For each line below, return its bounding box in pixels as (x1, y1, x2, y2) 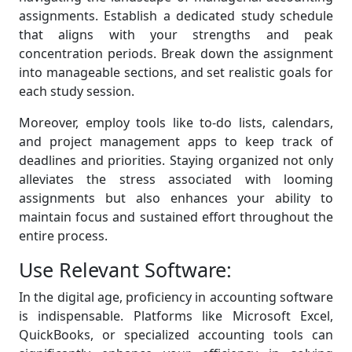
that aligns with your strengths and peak (19, 26, 333, 44)
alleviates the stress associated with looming (19, 170, 333, 189)
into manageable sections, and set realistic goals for (19, 64, 333, 82)
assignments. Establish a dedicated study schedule (19, 7, 333, 25)
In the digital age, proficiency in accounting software (19, 288, 333, 306)
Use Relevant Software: (19, 256, 232, 284)
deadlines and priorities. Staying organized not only (19, 152, 333, 170)
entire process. (19, 227, 108, 245)
